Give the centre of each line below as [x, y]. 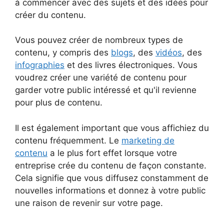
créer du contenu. [50, 15]
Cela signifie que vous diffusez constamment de [112, 178]
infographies [40, 65]
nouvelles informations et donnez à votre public [110, 190]
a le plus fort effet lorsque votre [112, 153]
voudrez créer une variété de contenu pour [101, 78]
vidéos [169, 53]
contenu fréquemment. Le [68, 140]
